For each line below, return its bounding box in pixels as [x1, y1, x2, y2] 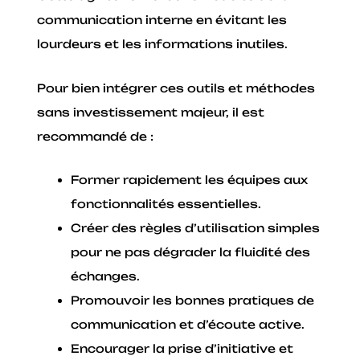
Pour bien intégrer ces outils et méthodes [37, 80, 316, 95]
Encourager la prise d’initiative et [71, 342, 294, 356]
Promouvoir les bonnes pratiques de [71, 293, 315, 308]
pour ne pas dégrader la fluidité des [71, 245, 311, 260]
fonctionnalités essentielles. [71, 197, 262, 211]
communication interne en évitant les [37, 13, 288, 27]
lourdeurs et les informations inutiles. [37, 37, 288, 51]
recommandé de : [37, 129, 154, 143]
